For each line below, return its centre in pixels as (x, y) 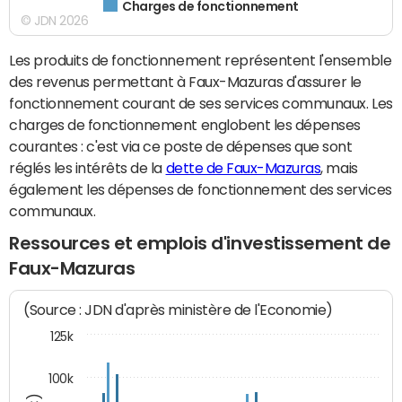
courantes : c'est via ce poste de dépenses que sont (181, 147)
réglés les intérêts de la (87, 168)
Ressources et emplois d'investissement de (200, 244)
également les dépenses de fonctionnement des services (201, 190)
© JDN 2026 (55, 21)
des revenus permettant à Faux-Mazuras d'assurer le (185, 82)
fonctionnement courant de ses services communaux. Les (201, 104)
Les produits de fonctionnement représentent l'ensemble (201, 61)
